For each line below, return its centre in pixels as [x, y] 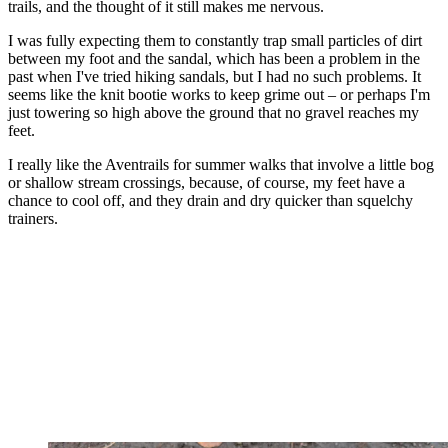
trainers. [33, 219]
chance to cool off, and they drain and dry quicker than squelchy [210, 201]
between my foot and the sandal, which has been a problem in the [214, 59]
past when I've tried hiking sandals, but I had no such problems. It [214, 77]
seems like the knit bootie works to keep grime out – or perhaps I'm [219, 95]
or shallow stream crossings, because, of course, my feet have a [206, 183]
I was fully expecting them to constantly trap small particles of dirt [215, 41]
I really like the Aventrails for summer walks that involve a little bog [221, 165]
